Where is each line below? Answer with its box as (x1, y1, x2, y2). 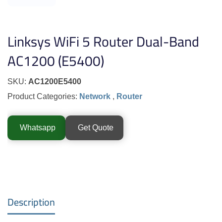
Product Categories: (7, 92, 79, 101)
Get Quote (78, 123, 113, 132)
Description (7, 193, 55, 212)
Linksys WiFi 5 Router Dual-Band (7, 29, 199, 55)
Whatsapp (20, 123, 55, 132)
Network (79, 92, 112, 101)
